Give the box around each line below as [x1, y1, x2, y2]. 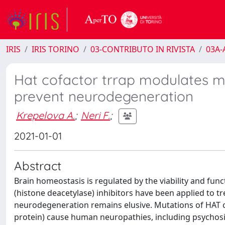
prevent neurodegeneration [14, 87, 193, 105]
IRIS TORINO [32, 44, 79, 55]
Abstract [14, 158, 61, 173]
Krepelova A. [16, 108, 75, 122]
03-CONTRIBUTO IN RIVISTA [90, 44, 195, 55]
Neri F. [81, 108, 110, 122]
